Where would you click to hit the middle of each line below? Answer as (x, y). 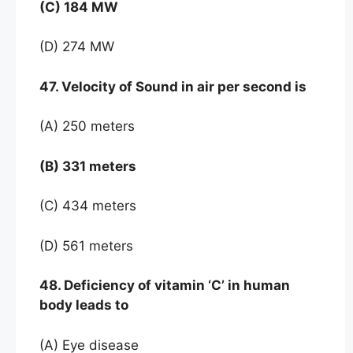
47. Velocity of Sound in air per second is (175, 86)
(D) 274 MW (77, 47)
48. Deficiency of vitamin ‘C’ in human (165, 286)
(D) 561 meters (86, 245)
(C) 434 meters (88, 206)
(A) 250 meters (87, 126)
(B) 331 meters (89, 166)
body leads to (84, 305)
